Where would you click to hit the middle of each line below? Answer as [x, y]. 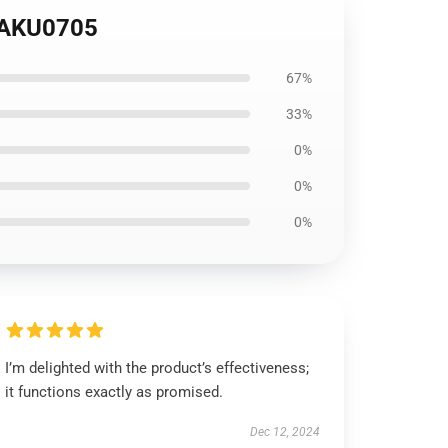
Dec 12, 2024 [284, 432]
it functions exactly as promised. [114, 392]
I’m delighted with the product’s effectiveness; [157, 368]
